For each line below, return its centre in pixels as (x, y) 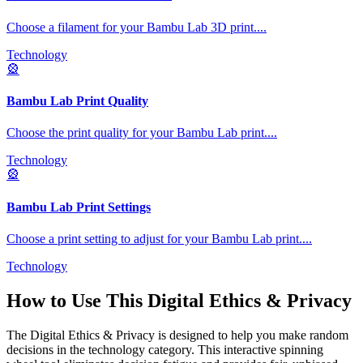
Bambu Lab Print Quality (77, 100)
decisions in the (47, 349)
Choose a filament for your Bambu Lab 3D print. (132, 27)
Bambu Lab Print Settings (79, 207)
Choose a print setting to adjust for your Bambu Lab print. (154, 238)
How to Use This (77, 300)
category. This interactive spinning (234, 349)
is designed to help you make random (252, 335)
